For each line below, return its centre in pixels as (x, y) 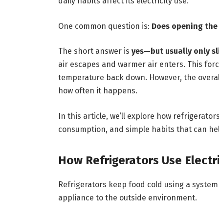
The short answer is (95, 51)
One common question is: (105, 26)
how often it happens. (98, 91)
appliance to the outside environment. (127, 198)
